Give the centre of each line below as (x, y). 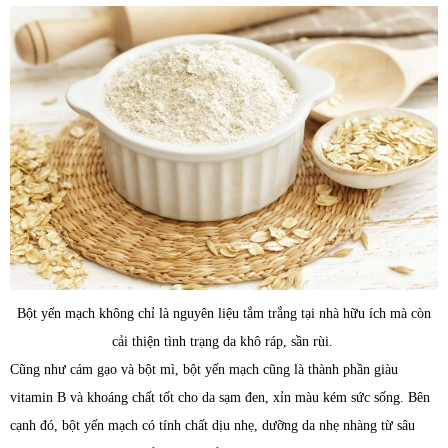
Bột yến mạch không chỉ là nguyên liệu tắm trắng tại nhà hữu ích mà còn (224, 314)
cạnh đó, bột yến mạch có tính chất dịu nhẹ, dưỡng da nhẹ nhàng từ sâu (212, 426)
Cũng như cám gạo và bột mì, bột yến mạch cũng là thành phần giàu (204, 370)
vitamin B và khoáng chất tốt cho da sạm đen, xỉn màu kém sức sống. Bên (220, 398)
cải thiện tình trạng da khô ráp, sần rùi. (224, 342)
